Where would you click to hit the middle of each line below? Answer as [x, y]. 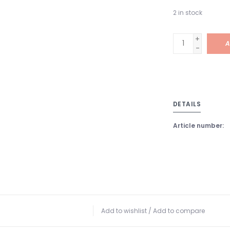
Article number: [198, 125]
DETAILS [187, 104]
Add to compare [179, 210]
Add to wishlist [124, 210]
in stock [190, 12]
